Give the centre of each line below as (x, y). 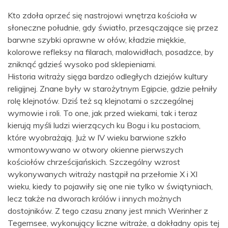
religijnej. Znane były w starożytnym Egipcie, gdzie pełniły (112, 88)
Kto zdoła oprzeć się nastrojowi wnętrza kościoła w (102, 15)
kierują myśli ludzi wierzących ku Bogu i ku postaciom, (104, 125)
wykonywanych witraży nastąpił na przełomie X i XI (103, 174)
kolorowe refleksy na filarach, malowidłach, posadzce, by (111, 52)
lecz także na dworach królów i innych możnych (94, 198)
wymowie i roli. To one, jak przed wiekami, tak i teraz (103, 113)
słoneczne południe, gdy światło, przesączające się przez (113, 27)
